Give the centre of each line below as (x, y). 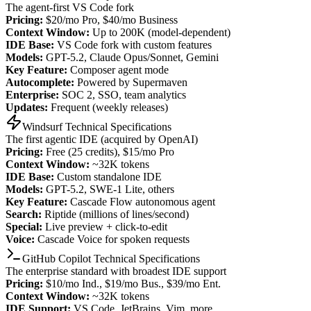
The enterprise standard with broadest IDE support (116, 271)
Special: (24, 227)
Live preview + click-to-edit (105, 227)
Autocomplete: (40, 83)
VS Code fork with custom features (133, 45)
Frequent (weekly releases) (108, 108)
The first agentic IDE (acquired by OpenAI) (102, 140)
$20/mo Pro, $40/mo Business (110, 20)
